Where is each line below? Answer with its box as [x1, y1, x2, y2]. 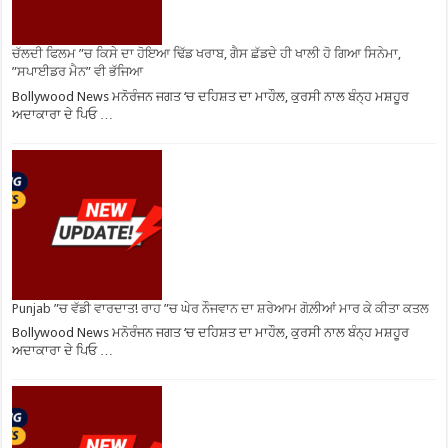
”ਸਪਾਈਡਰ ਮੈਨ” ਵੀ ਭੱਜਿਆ [12, 64, 144, 79]
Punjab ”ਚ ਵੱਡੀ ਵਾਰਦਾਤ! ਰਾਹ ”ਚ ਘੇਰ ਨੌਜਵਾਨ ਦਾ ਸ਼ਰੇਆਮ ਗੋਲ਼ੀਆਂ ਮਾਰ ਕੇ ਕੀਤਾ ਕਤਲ [12, 300, 430, 316]
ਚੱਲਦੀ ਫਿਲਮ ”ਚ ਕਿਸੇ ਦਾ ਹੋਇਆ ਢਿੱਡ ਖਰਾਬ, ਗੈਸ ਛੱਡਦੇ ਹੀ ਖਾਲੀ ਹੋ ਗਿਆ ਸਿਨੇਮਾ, [12, 46, 402, 61]
